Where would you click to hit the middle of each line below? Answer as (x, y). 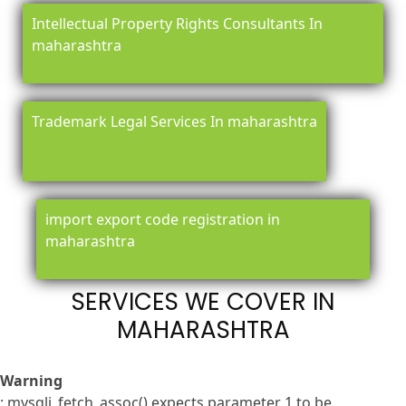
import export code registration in (163, 220)
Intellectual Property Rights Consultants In (177, 24)
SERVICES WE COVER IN (203, 302)
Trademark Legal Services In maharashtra (174, 122)
